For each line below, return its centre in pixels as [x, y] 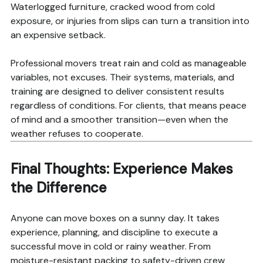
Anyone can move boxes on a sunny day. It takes [115, 218]
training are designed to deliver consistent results [117, 92]
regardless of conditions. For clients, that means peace [128, 106]
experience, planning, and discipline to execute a [114, 232]
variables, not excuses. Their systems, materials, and [122, 77]
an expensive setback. [58, 35]
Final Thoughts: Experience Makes [122, 169]
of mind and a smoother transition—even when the [119, 120]
